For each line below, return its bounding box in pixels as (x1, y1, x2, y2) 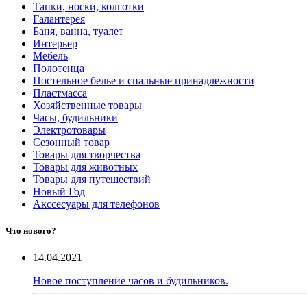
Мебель (33, 50, 68, 62)
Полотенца (33, 62, 84, 75)
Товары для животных (33, 161, 138, 173)
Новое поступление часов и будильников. (33, 275, 228, 287)
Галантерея (33, 13, 85, 25)
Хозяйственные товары (33, 99, 142, 112)
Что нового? (5, 225, 56, 236)
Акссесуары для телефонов (33, 198, 160, 210)
